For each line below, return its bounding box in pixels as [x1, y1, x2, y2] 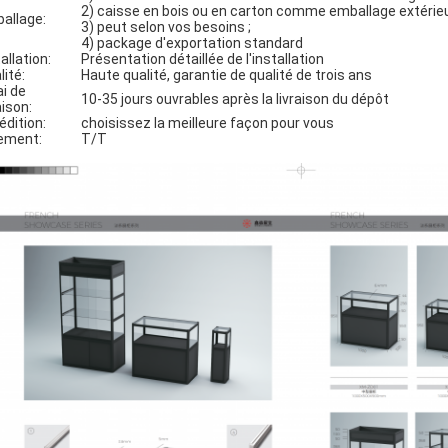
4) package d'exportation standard [81, 35, 303, 51]
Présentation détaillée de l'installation [81, 51, 324, 67]
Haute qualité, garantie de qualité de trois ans [81, 67, 372, 83]
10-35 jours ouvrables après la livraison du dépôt [81, 91, 389, 107]
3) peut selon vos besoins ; [81, 19, 251, 35]
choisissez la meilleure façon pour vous [81, 115, 334, 131]
